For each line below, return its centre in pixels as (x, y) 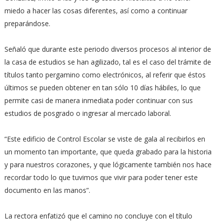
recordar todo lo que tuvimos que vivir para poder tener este (101, 177)
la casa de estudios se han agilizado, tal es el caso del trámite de (108, 62)
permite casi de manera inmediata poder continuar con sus (98, 100)
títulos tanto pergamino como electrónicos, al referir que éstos (105, 75)
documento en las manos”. (48, 190)
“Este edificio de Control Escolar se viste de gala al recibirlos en (105, 139)
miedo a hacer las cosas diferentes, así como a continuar (96, 11)
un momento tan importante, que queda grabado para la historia (108, 152)
